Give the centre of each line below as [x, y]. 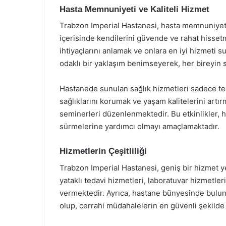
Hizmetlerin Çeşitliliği [103, 151]
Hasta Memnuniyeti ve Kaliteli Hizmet [134, 9]
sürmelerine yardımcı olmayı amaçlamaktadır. [139, 126]
